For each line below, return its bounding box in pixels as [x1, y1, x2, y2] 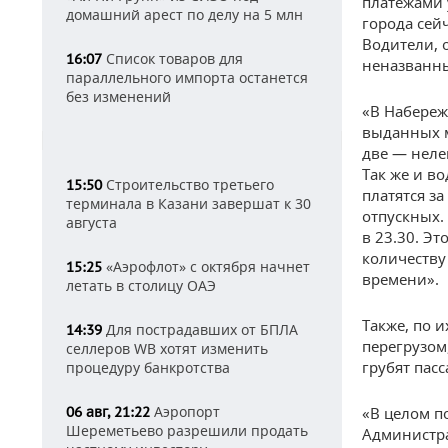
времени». [362, 269, 439, 289]
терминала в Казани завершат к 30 [66, 194, 311, 213]
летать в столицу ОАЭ [66, 276, 216, 295]
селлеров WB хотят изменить [66, 339, 268, 358]
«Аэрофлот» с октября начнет [102, 257, 310, 276]
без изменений [66, 87, 171, 106]
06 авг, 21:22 [66, 403, 150, 421]
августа [66, 213, 117, 232]
